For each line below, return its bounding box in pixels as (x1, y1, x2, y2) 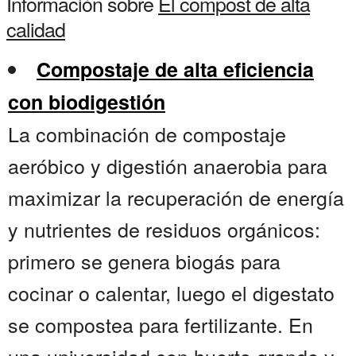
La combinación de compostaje (8, 119, 286, 149)
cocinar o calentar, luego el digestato (8, 278, 335, 308)
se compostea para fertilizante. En (8, 310, 313, 339)
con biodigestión (8, 87, 165, 117)
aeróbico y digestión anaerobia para (8, 151, 327, 180)
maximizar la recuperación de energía (8, 183, 344, 212)
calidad (6, 14, 65, 44)
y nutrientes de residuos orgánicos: (8, 215, 320, 244)
